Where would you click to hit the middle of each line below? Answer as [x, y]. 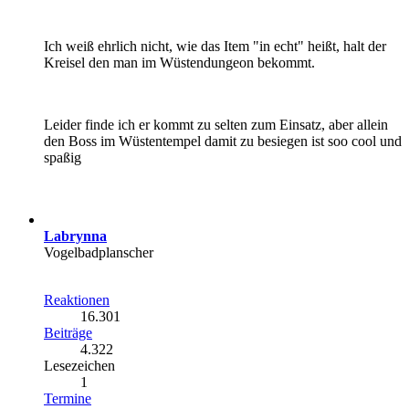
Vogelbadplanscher [99, 252]
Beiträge [68, 332]
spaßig [63, 157]
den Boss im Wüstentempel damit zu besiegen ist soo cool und [223, 141]
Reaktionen [77, 299]
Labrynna [75, 236]
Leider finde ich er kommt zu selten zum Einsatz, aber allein [216, 124]
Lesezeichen [79, 365]
